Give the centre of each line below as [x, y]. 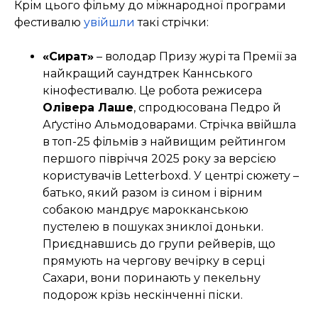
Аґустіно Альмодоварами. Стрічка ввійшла [169, 125]
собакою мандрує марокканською [146, 210]
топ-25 [71, 142]
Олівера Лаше [88, 108]
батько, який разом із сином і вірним [153, 193]
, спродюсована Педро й [207, 108]
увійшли [109, 23]
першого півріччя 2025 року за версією [159, 159]
